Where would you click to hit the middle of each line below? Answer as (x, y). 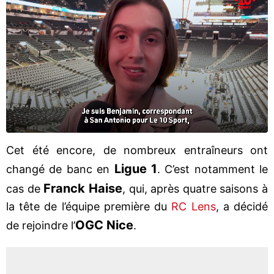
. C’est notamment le (212, 169)
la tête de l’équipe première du (87, 206)
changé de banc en (58, 169)
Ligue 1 (133, 168)
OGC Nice (104, 225)
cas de (23, 188)
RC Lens (191, 206)
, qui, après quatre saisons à (195, 188)
